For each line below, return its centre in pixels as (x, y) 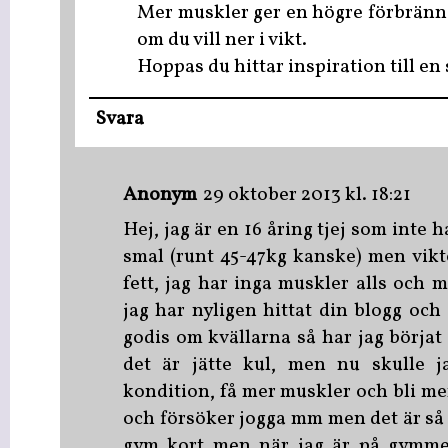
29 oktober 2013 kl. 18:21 (307, 196)
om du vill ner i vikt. (222, 40)
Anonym (160, 196)
